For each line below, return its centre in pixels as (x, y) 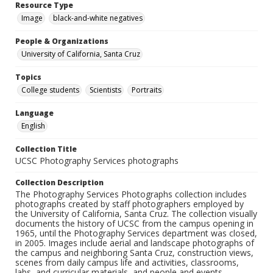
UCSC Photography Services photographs (97, 161)
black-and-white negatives (98, 18)
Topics (28, 77)
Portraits (147, 90)
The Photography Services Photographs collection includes (131, 194)
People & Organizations (62, 41)
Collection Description (59, 183)
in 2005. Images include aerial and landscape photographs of (135, 243)
